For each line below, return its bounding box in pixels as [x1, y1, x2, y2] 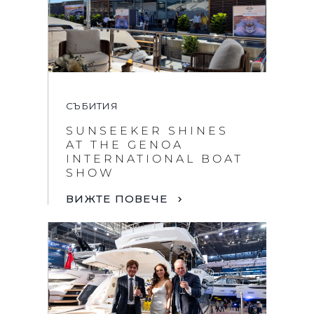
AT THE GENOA [66, 138, 184, 152]
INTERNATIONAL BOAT [66, 152, 243, 166]
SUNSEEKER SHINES [66, 124, 228, 138]
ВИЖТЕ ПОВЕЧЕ [66, 191, 168, 205]
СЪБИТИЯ [66, 100, 118, 112]
